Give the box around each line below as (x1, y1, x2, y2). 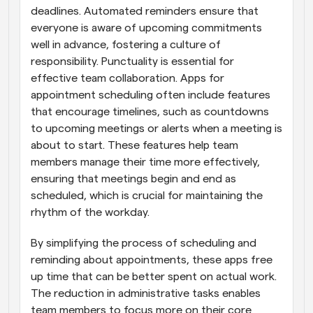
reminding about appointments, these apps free (31, 254, 272, 265)
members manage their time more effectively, (31, 156, 260, 168)
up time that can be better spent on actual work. (31, 271, 277, 282)
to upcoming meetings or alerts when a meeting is (31, 123, 282, 134)
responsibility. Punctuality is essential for (31, 56, 234, 67)
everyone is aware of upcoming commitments (31, 22, 262, 34)
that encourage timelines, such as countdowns (31, 106, 269, 117)
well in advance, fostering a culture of (31, 39, 221, 50)
